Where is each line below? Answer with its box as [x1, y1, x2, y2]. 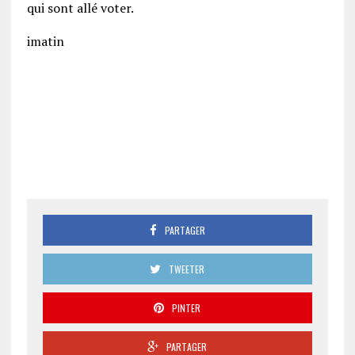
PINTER [172, 300, 201, 315]
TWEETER [169, 261, 205, 276]
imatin [26, 32, 64, 50]
